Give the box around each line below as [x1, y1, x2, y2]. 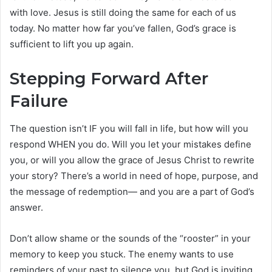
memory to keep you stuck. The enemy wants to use [10, 248, 234, 260]
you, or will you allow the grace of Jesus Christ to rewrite [10, 154, 254, 166]
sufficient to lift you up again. [10, 38, 134, 50]
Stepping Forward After [10, 69, 208, 89]
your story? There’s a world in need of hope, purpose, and [10, 169, 258, 182]
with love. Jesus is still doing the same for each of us [10, 7, 236, 19]
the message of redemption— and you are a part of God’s [10, 185, 254, 197]
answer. [10, 201, 43, 213]
